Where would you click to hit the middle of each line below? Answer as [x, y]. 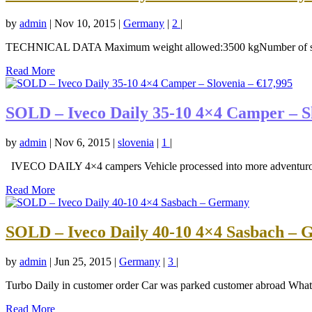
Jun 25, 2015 [83, 261]
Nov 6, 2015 [82, 142]
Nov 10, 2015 [85, 24]
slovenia [136, 142]
